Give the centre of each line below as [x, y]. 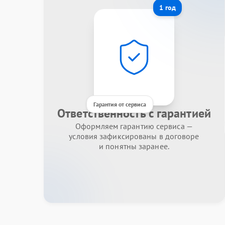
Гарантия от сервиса [120, 104]
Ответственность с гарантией [134, 113]
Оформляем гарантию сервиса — [134, 126]
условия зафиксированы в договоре [134, 136]
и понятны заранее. [134, 146]
